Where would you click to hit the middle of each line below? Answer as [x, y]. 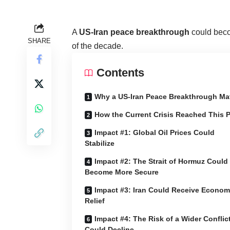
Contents [120, 72]
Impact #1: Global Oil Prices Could [155, 132]
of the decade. [98, 46]
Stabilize [100, 143]
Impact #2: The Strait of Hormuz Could [161, 161]
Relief [95, 200]
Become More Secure [122, 172]
